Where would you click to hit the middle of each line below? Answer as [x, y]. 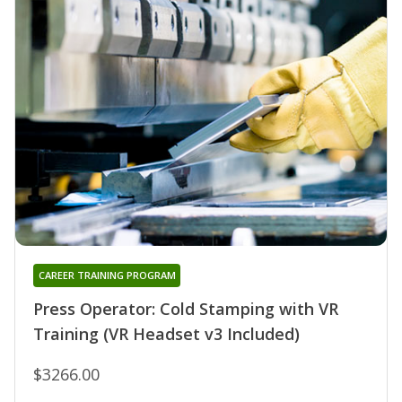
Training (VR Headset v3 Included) [166, 334]
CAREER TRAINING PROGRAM [107, 275]
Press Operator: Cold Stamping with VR [186, 309]
